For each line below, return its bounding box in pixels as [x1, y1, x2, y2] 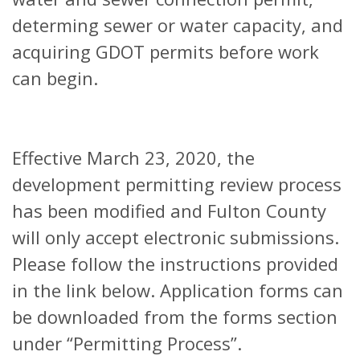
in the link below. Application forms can [12, 278, 343, 302]
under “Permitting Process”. [12, 331, 242, 355]
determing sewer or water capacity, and [12, 13, 343, 37]
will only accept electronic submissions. [12, 225, 339, 249]
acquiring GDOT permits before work [12, 39, 319, 63]
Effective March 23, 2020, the [12, 145, 255, 170]
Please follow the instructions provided [12, 252, 338, 276]
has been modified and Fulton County [12, 198, 326, 223]
